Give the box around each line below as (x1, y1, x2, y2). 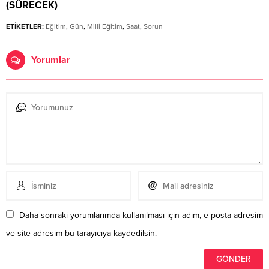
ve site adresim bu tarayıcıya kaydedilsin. (6, 228, 157, 239)
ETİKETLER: (6, 22, 44, 31)
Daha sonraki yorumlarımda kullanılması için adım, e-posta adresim (19, 210, 263, 221)
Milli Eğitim (87, 22, 122, 31)
